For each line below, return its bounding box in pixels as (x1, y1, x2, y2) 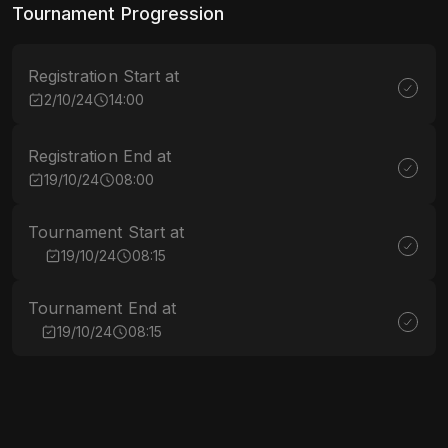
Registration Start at (28, 66, 180, 86)
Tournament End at (28, 298, 176, 318)
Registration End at (28, 146, 171, 166)
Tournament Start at (28, 222, 184, 242)
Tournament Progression (12, 3, 225, 24)
